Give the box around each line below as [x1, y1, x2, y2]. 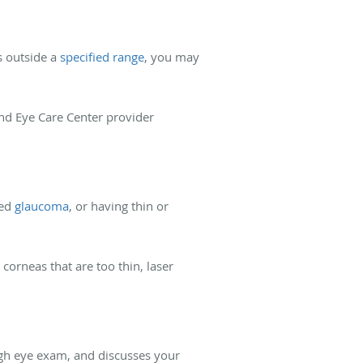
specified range [60, 48, 144, 65]
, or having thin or [69, 197, 169, 214]
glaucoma [15, 197, 69, 214]
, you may [144, 48, 199, 65]
